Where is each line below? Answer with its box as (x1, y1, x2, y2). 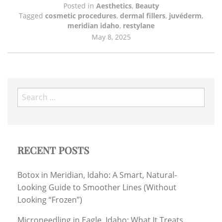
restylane (123, 20, 155, 30)
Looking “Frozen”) (17, 194, 82, 205)
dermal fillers (120, 10, 166, 20)
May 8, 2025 (91, 32, 131, 42)
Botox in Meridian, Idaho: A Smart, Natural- (17, 169, 177, 180)
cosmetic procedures (45, 10, 116, 20)
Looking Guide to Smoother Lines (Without (17, 181, 176, 193)
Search (17, 88, 40, 98)
